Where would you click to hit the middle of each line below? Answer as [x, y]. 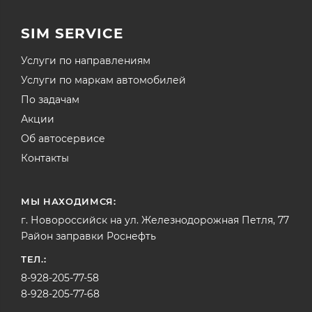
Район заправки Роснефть [88, 236]
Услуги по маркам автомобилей [103, 80]
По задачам [50, 100]
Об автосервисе [63, 139]
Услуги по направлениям [86, 61]
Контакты [45, 158]
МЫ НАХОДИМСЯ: [69, 202]
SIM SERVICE [72, 34]
